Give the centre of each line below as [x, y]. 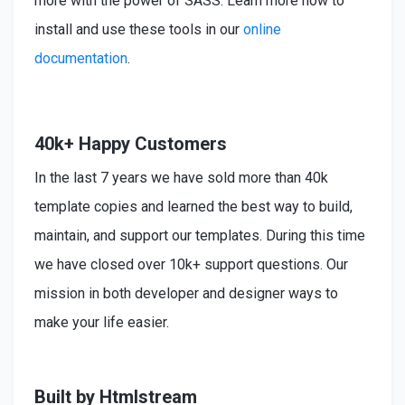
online [262, 29]
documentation [80, 58]
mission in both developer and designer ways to [186, 293]
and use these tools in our [157, 29]
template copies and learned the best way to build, [193, 206]
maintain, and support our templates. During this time [199, 235]
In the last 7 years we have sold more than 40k [181, 177]
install [53, 29]
